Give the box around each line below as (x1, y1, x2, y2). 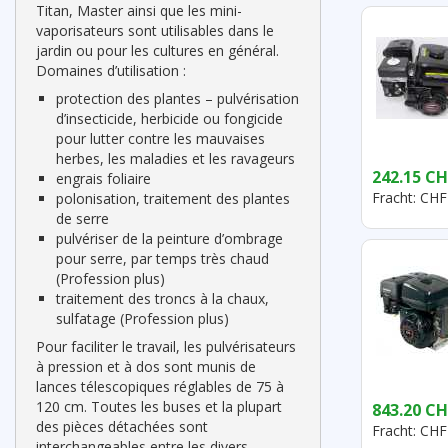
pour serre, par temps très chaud (56, 249, 269, 268)
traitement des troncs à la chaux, (56, 289, 269, 308)
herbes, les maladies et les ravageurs (56, 149, 295, 168)
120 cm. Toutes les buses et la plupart (36, 397, 282, 416)
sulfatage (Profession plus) (56, 309, 229, 328)
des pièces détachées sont (36, 417, 208, 436)
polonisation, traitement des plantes (56, 189, 290, 208)
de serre (56, 209, 109, 228)
